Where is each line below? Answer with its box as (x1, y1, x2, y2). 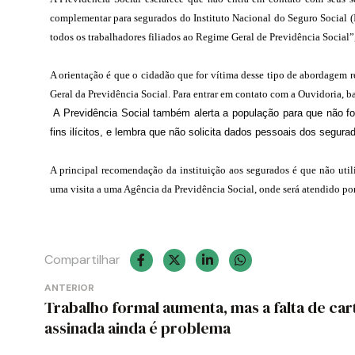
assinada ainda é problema (44, 317, 231, 340)
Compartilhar (44, 251, 120, 269)
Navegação (44, 268, 195, 311)
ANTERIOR (44, 281, 94, 295)
